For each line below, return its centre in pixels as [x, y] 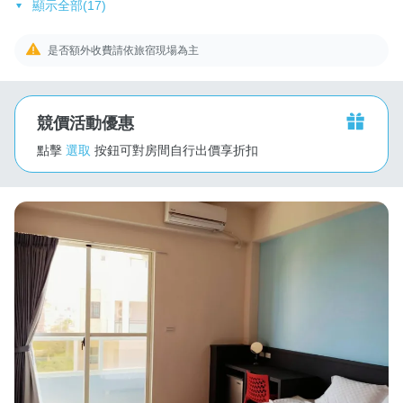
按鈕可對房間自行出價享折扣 [176, 150]
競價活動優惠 [85, 123]
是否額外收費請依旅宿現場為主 [124, 50]
